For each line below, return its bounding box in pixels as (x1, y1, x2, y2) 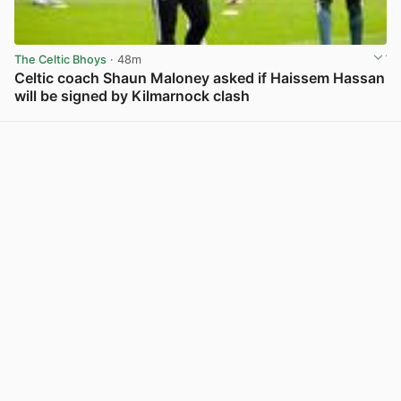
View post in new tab (270, 108, 385, 123)
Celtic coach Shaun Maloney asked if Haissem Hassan (14, 69, 385, 88)
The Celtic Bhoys (14, 53, 107, 67)
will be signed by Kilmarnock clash (14, 87, 250, 106)
